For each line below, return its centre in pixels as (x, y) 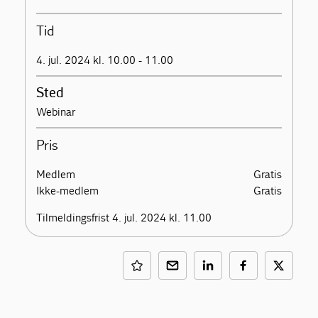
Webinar (56, 112)
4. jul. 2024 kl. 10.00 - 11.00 (105, 60)
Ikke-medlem (68, 191)
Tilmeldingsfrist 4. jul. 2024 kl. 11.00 (124, 218)
